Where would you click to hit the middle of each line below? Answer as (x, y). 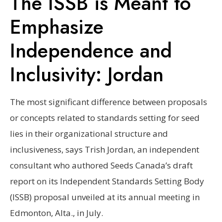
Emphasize (57, 27)
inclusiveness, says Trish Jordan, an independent (105, 149)
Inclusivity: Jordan (87, 74)
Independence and (91, 50)
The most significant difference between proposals (109, 102)
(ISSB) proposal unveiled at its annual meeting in (105, 197)
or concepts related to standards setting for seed (105, 117)
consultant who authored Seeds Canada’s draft (101, 165)
